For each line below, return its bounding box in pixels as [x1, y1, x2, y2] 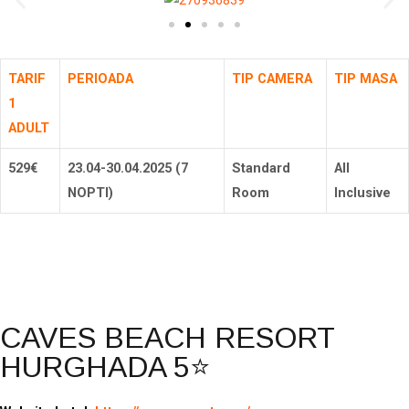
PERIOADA [68, 69, 133, 87]
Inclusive [334, 184, 391, 201]
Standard [232, 159, 290, 176]
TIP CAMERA [232, 69, 312, 87]
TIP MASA [334, 69, 397, 87]
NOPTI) [68, 184, 113, 201]
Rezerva [180, 260, 229, 278]
